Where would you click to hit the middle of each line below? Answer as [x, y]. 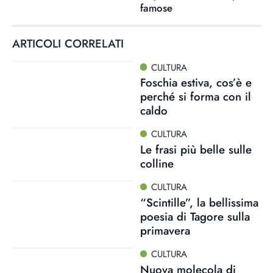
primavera [165, 230]
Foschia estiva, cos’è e [196, 83]
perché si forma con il [195, 97]
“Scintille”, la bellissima [199, 202]
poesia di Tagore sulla [195, 216]
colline [157, 164]
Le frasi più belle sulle [196, 150]
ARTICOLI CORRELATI [68, 43]
